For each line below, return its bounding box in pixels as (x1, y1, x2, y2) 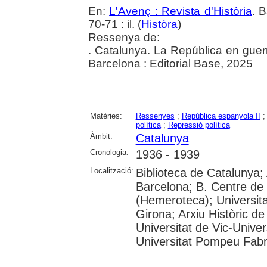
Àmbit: (89, 131, 113, 141)
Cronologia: (89, 147, 129, 157)
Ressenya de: (88, 30, 160, 44)
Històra (141, 17, 178, 30)
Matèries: (89, 111, 122, 120)
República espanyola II (181, 111, 260, 120)
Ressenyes (135, 111, 175, 120)
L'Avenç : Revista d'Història (109, 4, 252, 17)
